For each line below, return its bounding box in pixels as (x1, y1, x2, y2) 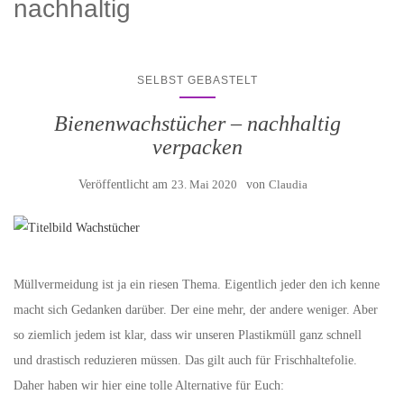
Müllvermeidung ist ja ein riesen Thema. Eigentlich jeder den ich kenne (14, 278, 380, 291)
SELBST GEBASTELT (137, 74, 258, 87)
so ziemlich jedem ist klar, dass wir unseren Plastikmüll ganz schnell (14, 328, 362, 342)
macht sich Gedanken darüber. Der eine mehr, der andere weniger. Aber (14, 303, 378, 317)
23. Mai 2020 (171, 178, 237, 191)
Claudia (269, 178, 308, 191)
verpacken (152, 135, 243, 159)
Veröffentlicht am (78, 178, 171, 191)
